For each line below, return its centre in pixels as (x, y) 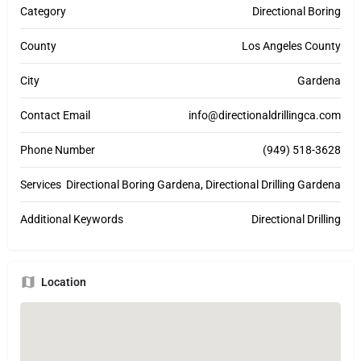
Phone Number (58, 150)
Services (41, 185)
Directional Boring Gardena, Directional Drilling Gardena (203, 185)
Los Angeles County (291, 46)
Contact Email (55, 116)
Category (43, 12)
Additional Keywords (72, 220)
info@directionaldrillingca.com (265, 116)
